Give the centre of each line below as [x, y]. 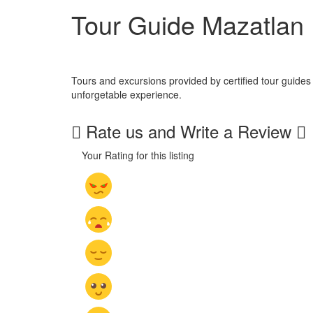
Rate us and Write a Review [189, 131]
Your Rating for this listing [138, 155]
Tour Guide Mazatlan [188, 24]
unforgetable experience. [126, 94]
